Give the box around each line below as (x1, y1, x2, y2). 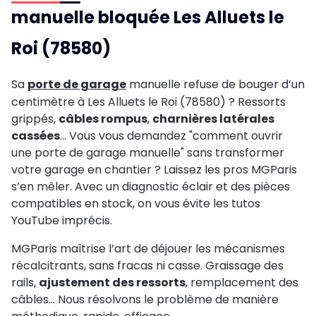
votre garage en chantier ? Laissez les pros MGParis (11, 162, 297, 178)
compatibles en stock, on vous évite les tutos (11, 195, 260, 212)
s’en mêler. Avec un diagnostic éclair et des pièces (11, 178, 290, 195)
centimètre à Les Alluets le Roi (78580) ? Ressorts (11, 94, 286, 111)
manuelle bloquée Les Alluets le (11, 6, 284, 30)
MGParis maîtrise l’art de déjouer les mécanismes (11, 241, 285, 257)
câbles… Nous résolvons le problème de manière (11, 291, 279, 308)
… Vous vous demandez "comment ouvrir (60, 128, 283, 145)
